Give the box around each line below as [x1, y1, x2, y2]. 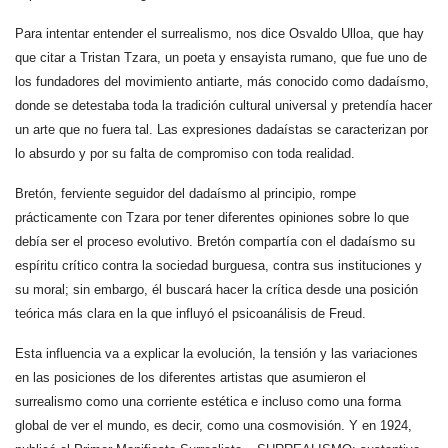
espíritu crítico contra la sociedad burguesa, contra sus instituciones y [15, 258, 422, 273]
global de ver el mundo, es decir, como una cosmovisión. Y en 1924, [15, 418, 412, 433]
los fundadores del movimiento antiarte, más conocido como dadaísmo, [15, 74, 429, 89]
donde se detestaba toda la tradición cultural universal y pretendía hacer [15, 98, 432, 113]
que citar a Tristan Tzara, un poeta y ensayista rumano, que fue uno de [15, 50, 427, 65]
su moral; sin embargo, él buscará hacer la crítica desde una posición [15, 282, 418, 297]
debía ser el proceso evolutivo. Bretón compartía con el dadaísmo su [15, 234, 415, 249]
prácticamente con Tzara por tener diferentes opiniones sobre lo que [15, 210, 409, 225]
